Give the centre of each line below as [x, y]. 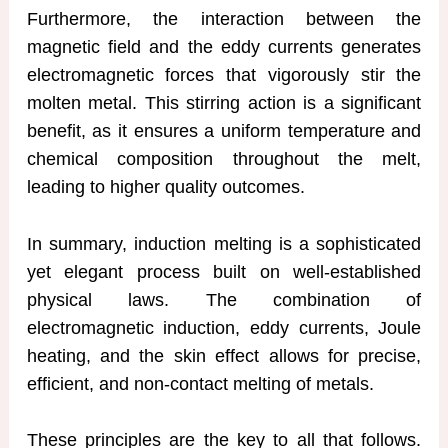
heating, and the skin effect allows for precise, [224, 355]
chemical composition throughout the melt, [224, 158]
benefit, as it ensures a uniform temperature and [224, 130]
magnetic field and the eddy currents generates [224, 46]
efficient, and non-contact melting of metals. [200, 383]
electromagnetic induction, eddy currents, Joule [224, 327]
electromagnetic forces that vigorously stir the [224, 74]
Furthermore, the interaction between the [224, 18]
